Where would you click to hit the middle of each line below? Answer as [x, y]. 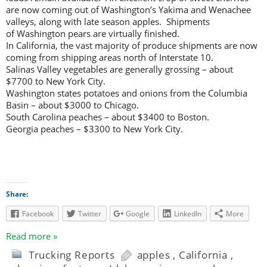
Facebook [38, 213]
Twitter [90, 213]
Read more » [32, 236]
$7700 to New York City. [56, 81]
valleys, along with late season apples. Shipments [108, 21]
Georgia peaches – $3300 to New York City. [94, 128]
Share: [17, 194]
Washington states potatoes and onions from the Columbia [127, 93]
